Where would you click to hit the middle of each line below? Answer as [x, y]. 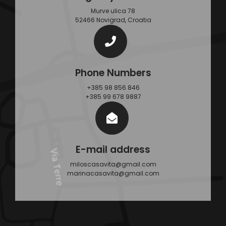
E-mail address [113, 150]
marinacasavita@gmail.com [113, 173]
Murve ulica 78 [113, 11]
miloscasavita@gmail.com [113, 164]
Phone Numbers [113, 73]
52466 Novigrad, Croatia [113, 20]
